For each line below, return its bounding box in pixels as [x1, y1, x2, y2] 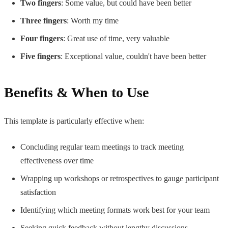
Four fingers [20, 34, 63, 43]
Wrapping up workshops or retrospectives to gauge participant [20, 174, 219, 183]
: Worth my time [67, 16, 119, 25]
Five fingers [20, 51, 61, 61]
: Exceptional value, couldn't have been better [61, 51, 206, 61]
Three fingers [20, 16, 67, 25]
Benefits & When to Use [4, 84, 149, 100]
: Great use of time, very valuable [63, 34, 169, 43]
